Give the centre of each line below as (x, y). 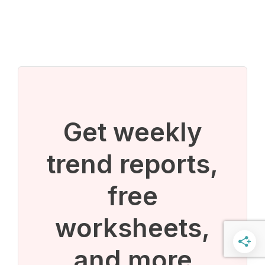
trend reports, (132, 164)
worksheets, (132, 228)
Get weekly (132, 132)
